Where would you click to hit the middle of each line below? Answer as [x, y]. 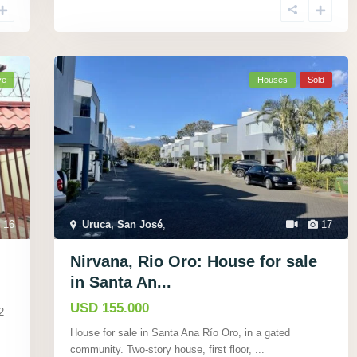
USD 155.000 [110, 308]
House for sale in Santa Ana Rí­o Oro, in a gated [180, 333]
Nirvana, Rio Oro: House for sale [194, 262]
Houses [273, 79]
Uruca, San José [122, 225]
